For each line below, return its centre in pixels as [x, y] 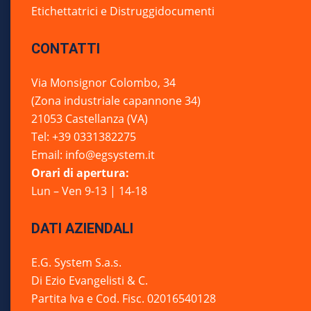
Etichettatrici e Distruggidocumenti [123, 11]
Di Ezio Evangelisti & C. [90, 280]
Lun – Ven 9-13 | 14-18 [89, 191]
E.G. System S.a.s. [76, 262]
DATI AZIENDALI [82, 228]
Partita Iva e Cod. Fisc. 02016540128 [124, 299]
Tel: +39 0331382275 [84, 137]
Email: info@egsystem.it [93, 155]
